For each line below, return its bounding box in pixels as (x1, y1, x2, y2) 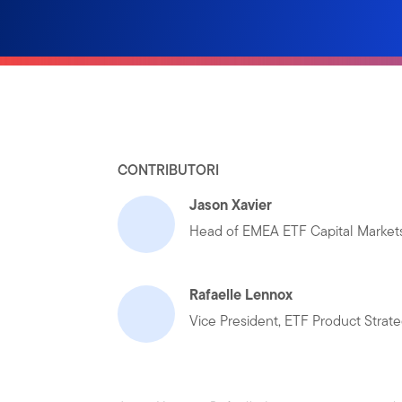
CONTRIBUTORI (118, 160, 220, 180)
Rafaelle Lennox (189, 284, 293, 305)
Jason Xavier (189, 194, 273, 215)
